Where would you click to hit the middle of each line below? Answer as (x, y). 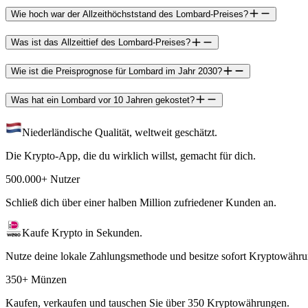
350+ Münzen (36, 280)
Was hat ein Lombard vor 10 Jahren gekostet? (103, 100)
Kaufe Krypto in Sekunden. (82, 233)
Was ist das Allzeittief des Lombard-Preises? (101, 43)
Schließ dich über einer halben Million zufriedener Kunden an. (141, 203)
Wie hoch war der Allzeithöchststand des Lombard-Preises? (130, 14)
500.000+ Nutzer (43, 179)
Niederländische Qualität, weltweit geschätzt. (120, 133)
